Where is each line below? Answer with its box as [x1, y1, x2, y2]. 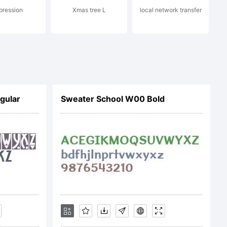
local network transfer [139, 6, 202, 14]
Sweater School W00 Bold [60, 94, 165, 104]
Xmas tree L [72, 6, 106, 14]
